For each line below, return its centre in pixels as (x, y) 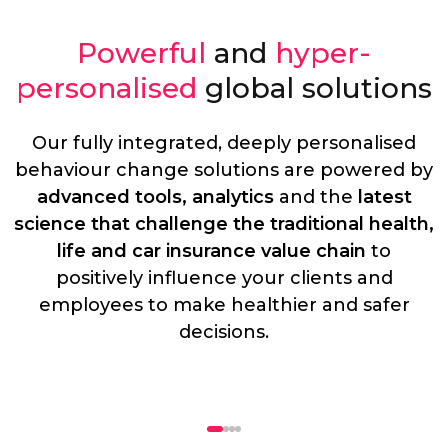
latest (382, 197)
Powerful (145, 53)
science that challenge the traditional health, (224, 224)
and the (313, 197)
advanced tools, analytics (155, 197)
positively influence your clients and (224, 278)
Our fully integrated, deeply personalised (224, 143)
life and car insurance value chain (211, 251)
